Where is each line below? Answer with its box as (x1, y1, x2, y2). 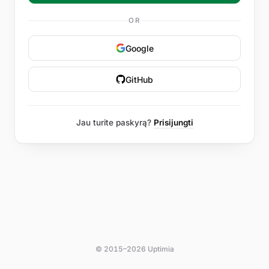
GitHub (125, 74, 153, 85)
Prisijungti (153, 118, 193, 127)
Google (125, 43, 154, 53)
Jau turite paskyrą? (76, 118, 154, 127)
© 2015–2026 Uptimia (95, 244, 174, 253)
